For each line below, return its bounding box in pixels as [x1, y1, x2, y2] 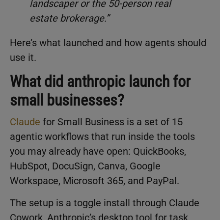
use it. [10, 52, 36, 64]
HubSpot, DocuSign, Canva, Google [10, 160, 161, 172]
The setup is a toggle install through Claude [10, 196, 199, 209]
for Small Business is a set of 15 [40, 116, 183, 128]
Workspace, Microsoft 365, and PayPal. [10, 175, 179, 187]
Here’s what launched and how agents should [10, 37, 206, 49]
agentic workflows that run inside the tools [10, 131, 195, 143]
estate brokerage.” [29, 12, 109, 25]
